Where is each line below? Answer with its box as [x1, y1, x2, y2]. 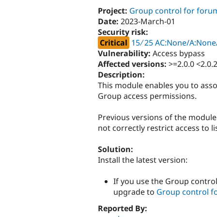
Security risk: [98, 26, 150, 37]
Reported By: [98, 202, 149, 214]
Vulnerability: [98, 47, 153, 59]
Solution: [98, 144, 135, 155]
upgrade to [113, 186, 156, 198]
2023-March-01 [121, 15, 175, 27]
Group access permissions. [98, 90, 197, 101]
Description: [98, 69, 147, 80]
